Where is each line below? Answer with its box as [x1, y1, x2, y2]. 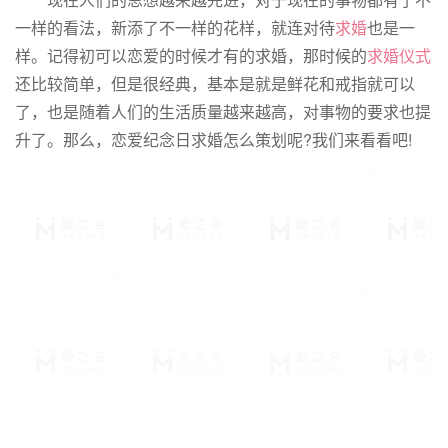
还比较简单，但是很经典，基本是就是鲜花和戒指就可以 [15, 72, 415, 96]
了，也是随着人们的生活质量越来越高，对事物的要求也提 [15, 100, 431, 124]
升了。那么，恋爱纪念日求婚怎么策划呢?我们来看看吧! [15, 128, 412, 152]
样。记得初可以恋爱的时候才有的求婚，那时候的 [15, 44, 367, 68]
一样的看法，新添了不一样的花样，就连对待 [15, 16, 335, 40]
